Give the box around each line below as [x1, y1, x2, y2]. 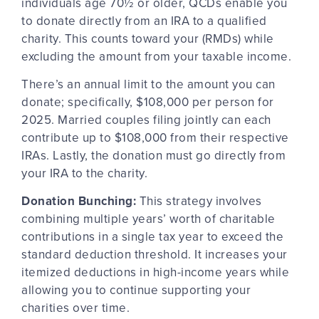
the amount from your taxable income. [74, 47, 291, 65]
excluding [21, 47, 75, 65]
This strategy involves [136, 192, 262, 210]
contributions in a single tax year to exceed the [21, 228, 283, 246]
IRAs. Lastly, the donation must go [21, 146, 214, 164]
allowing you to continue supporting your [21, 281, 251, 299]
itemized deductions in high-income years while [21, 263, 289, 281]
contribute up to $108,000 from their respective [21, 128, 289, 146]
